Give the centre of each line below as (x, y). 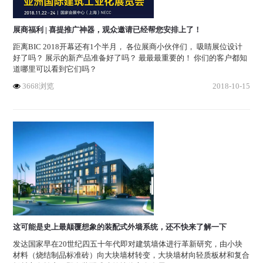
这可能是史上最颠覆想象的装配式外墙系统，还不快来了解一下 (120, 227)
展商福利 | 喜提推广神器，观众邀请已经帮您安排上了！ (107, 30)
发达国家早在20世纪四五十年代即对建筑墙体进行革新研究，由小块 (128, 244)
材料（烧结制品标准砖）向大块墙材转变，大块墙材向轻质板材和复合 (131, 255)
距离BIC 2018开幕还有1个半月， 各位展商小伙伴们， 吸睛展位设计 (128, 47)
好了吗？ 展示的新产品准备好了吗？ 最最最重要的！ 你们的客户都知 (130, 58)
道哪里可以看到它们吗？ (55, 69)
